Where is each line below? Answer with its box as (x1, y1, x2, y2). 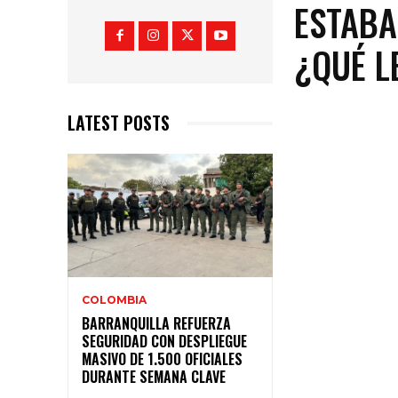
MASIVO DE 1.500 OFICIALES (82, 347, 243, 370)
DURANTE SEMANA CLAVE (82, 365, 226, 387)
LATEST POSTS (68, 109, 170, 137)
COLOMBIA (82, 292, 147, 306)
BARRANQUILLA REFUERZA (82, 312, 231, 334)
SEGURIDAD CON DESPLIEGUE (82, 330, 247, 352)
